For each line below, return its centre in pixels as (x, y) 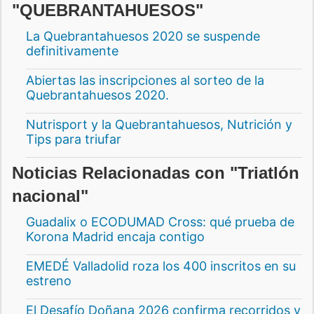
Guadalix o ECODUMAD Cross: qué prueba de (160, 221)
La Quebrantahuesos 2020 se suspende (143, 36)
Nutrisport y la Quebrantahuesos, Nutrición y (159, 124)
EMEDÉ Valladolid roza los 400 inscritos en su (161, 266)
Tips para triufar (74, 139)
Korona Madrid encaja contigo (115, 236)
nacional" (50, 196)
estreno (49, 280)
